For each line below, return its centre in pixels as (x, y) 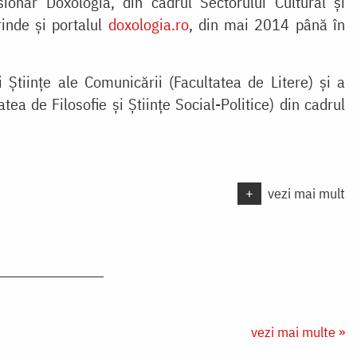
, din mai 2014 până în (267, 24)
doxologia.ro (148, 24)
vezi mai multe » (298, 331)
